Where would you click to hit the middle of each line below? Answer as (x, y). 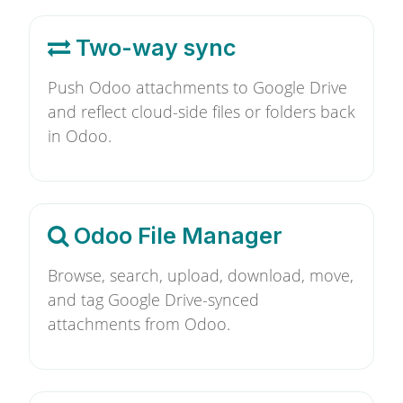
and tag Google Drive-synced (153, 300)
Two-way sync (153, 48)
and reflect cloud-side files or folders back (201, 112)
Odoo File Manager (175, 236)
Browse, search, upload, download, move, (201, 275)
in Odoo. (80, 136)
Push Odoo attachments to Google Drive (197, 87)
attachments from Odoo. (139, 324)
